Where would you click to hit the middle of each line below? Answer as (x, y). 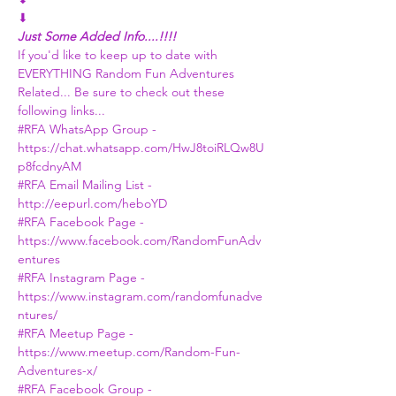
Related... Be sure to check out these (123, 92)
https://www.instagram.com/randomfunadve (140, 296)
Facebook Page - (95, 222)
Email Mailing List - (101, 185)
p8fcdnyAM (49, 166)
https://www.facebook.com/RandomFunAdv (139, 240)
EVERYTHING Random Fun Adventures (128, 73)
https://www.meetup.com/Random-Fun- (129, 352)
